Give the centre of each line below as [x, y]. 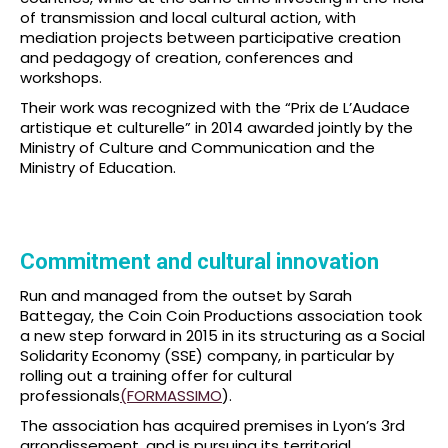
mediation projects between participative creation [210, 37]
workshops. [61, 77]
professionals [70, 395]
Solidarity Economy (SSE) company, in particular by [207, 355]
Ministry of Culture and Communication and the [197, 147]
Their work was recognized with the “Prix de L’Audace [215, 107]
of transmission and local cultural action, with [188, 17]
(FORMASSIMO [171, 395]
